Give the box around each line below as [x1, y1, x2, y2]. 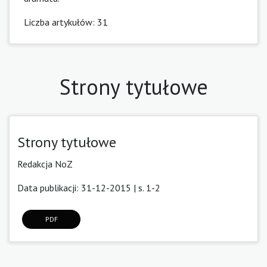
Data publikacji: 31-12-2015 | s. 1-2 [17, 181, 160, 194]
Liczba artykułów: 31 [24, 15, 108, 28]
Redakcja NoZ [17, 157, 73, 170]
